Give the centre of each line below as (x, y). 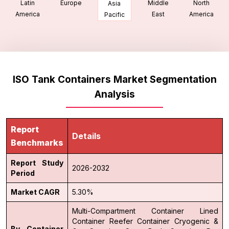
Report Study (37, 163)
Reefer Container (139, 221)
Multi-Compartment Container (128, 211)
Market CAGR (35, 192)
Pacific (114, 14)
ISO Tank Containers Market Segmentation (114, 79)
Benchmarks (37, 142)
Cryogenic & (196, 221)
